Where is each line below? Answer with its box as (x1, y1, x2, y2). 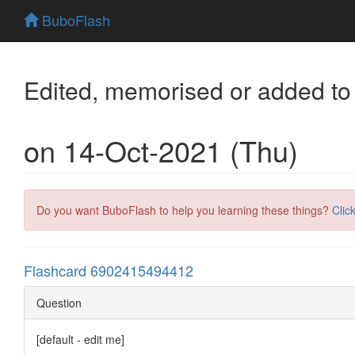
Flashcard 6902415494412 (24, 259, 193, 281)
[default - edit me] (36, 330, 124, 347)
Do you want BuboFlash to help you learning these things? (36, 201, 332, 218)
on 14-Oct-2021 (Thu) (24, 129, 298, 170)
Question (36, 294, 82, 311)
